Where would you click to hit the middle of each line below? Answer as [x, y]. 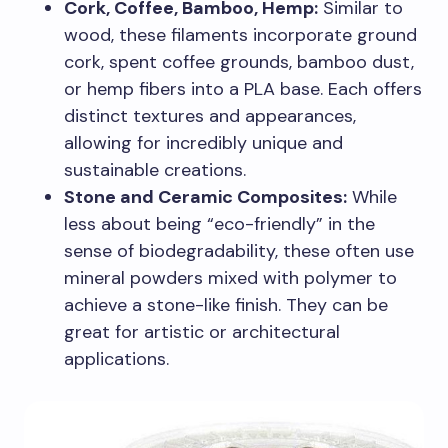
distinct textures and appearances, [210, 115]
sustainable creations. [155, 169]
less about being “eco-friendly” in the [219, 223]
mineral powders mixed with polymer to [230, 277]
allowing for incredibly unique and [203, 142]
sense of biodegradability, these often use [239, 250]
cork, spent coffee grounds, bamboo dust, [239, 61]
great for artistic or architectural [202, 331]
